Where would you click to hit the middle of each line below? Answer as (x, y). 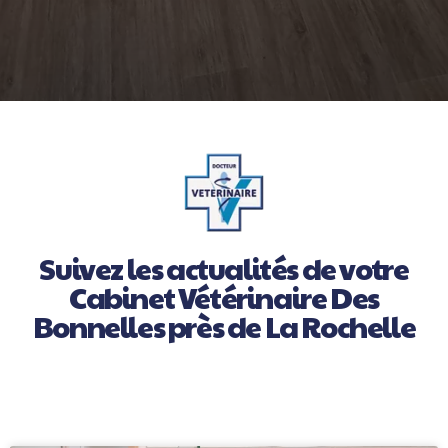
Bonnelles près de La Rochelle (224, 325)
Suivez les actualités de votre (224, 267)
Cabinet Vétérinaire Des (224, 296)
